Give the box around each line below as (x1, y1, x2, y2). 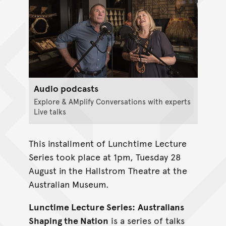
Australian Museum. (28, 178, 109, 191)
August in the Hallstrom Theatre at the (28, 164, 187, 177)
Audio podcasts (33, 81, 98, 94)
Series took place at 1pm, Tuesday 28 (28, 150, 181, 163)
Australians (137, 200, 184, 213)
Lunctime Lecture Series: (28, 200, 135, 213)
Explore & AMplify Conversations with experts (33, 95, 191, 106)
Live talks (33, 105, 66, 117)
